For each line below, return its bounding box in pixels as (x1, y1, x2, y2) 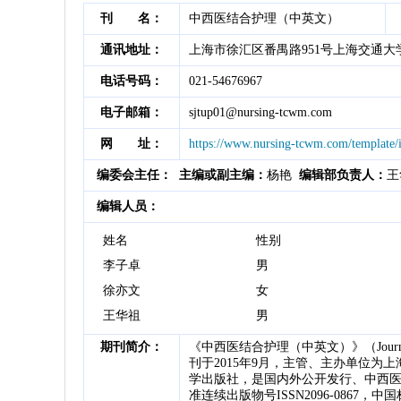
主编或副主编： (179, 168, 267, 182)
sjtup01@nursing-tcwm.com (189, 106, 332, 119)
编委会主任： (97, 168, 172, 182)
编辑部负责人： (299, 168, 387, 182)
